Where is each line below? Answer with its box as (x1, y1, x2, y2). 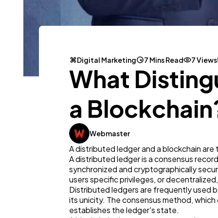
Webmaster (90, 129, 130, 138)
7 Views (191, 55, 217, 65)
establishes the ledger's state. (69, 205, 179, 216)
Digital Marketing (77, 55, 136, 65)
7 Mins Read (144, 55, 183, 65)
